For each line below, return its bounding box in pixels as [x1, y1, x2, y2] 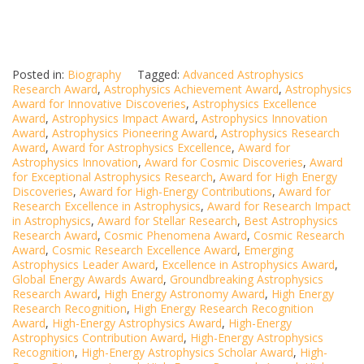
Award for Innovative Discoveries [12, 96, 186, 112]
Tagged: [137, 67, 183, 83]
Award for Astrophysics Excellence [52, 140, 232, 156]
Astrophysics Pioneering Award [52, 125, 214, 141]
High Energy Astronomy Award [104, 286, 265, 302]
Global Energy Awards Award [12, 271, 163, 288]
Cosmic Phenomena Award [104, 227, 247, 244]
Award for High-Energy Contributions [80, 184, 272, 200]
